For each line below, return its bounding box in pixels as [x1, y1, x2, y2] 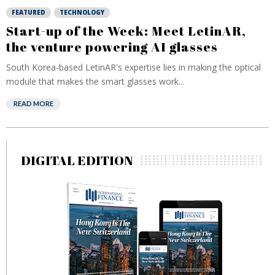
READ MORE [14, 99, 53, 107]
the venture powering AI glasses [6, 38, 218, 55]
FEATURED [12, 8, 45, 17]
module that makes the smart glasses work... [6, 76, 184, 87]
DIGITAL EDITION [21, 152, 133, 169]
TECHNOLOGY [60, 8, 104, 17]
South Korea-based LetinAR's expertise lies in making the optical [6, 61, 261, 73]
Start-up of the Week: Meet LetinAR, [6, 22, 246, 39]
